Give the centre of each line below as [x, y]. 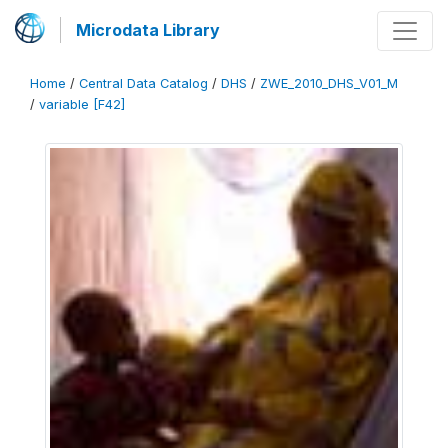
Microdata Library [148, 30]
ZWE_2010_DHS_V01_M [329, 83]
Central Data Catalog [143, 83]
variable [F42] [82, 104]
